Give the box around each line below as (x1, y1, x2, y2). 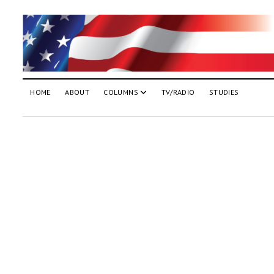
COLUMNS (103, 87, 138, 97)
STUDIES (209, 87, 239, 97)
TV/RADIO (161, 87, 195, 97)
